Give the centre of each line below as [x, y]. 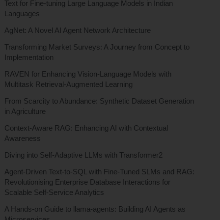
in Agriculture [25, 111]
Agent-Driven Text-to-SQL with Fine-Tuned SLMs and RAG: [99, 172]
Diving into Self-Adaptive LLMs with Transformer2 [83, 155]
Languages [22, 14]
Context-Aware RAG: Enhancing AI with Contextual [86, 128]
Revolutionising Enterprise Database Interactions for [87, 182]
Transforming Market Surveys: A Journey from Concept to [97, 47]
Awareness [22, 138]
